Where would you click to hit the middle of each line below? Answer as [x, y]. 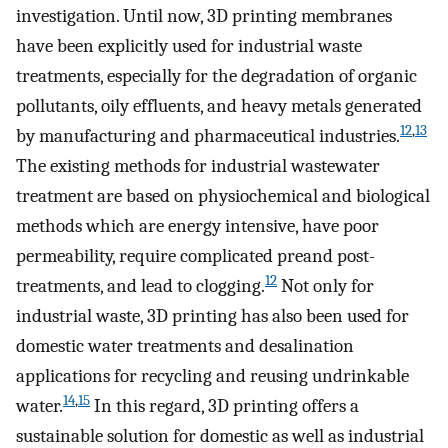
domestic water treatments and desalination [185, 346]
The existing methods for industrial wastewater [198, 166]
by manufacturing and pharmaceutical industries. [208, 136]
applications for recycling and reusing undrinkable [212, 376]
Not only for [325, 286]
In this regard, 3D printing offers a [224, 406]
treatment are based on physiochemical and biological [223, 196]
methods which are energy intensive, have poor [197, 226]
